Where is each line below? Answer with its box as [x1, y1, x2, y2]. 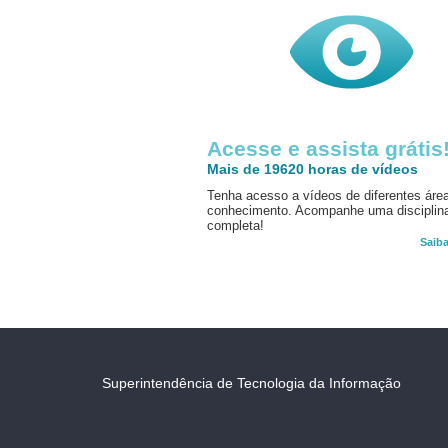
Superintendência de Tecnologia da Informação [102, 375, 401, 391]
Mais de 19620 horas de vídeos [207, 161, 418, 177]
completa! [207, 218, 264, 233]
